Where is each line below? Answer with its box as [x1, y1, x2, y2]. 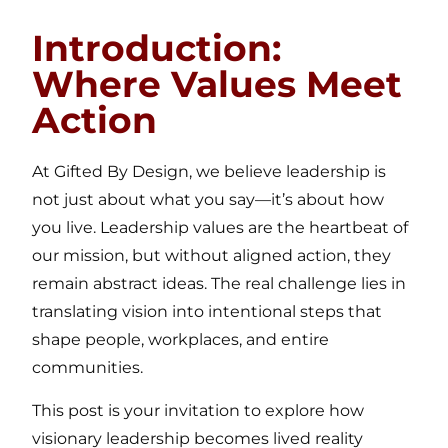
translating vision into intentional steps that [32, 302, 383, 322]
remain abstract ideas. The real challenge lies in [32, 274, 407, 294]
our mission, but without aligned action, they [32, 246, 392, 266]
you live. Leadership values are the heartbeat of [32, 218, 409, 238]
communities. [32, 358, 144, 378]
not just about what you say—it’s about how [32, 190, 385, 210]
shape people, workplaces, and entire [32, 330, 330, 350]
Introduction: [32, 26, 282, 71]
